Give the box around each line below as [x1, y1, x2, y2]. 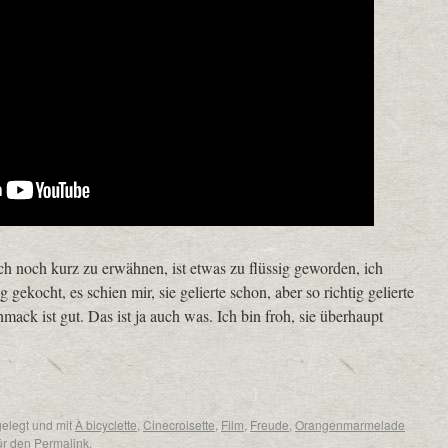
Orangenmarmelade [295, 416, 405, 433]
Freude [250, 416, 289, 433]
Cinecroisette [143, 416, 215, 433]
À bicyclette [75, 416, 137, 433]
